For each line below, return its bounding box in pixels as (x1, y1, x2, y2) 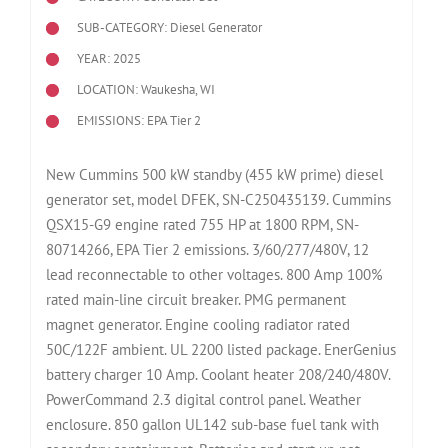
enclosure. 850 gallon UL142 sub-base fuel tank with (45, 414, 379, 434)
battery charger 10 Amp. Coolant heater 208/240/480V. (45, 364, 390, 384)
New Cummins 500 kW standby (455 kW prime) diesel (45, 164, 383, 184)
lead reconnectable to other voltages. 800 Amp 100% (45, 264, 383, 284)
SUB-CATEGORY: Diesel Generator (77, 18, 263, 36)
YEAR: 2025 (77, 50, 142, 67)
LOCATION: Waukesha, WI (77, 81, 216, 99)
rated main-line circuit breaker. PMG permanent (45, 289, 346, 309)
